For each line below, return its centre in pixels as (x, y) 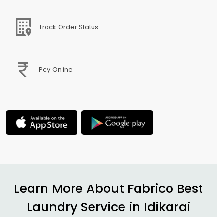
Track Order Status (66, 27)
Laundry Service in (85, 207)
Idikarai (167, 207)
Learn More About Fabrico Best (108, 188)
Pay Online (53, 70)
